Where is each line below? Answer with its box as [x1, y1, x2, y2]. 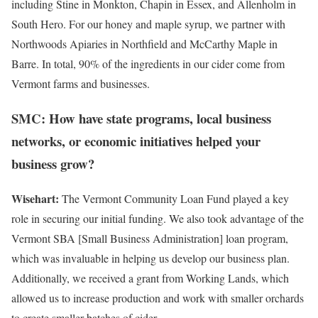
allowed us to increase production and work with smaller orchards [11, 290, 304, 305]
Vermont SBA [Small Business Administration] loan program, [11, 230, 288, 246]
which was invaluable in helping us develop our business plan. [11, 250, 290, 265]
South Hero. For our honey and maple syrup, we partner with [11, 16, 285, 32]
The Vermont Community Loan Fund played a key [62, 190, 289, 206]
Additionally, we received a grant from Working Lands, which [11, 270, 289, 285]
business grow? [11, 153, 94, 173]
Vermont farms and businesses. [11, 76, 150, 92]
